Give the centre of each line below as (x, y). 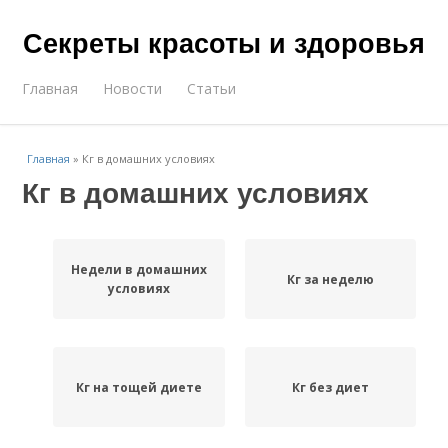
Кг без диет (330, 387)
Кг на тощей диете (138, 387)
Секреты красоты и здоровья (224, 42)
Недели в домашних (138, 269)
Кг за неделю (330, 279)
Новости (133, 88)
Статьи (212, 88)
